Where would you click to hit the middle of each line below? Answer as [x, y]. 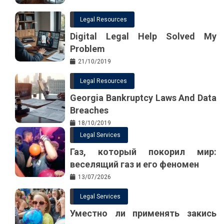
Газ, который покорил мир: [143, 152]
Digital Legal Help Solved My [143, 36]
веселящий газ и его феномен [134, 164]
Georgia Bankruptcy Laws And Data [143, 98]
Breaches [89, 110]
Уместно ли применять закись [143, 213]
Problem [87, 49]
